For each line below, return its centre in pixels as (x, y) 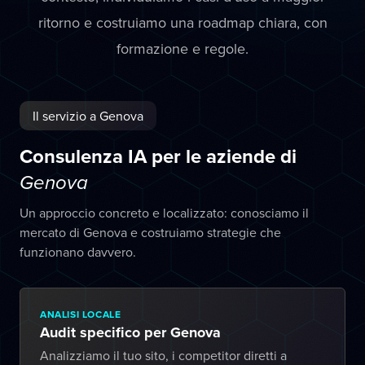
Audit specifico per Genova (130, 332)
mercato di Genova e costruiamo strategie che (150, 232)
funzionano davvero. (78, 252)
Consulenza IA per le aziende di (158, 156)
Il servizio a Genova (88, 116)
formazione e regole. (182, 48)
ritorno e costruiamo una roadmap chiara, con (182, 22)
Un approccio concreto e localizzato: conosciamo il (164, 213)
